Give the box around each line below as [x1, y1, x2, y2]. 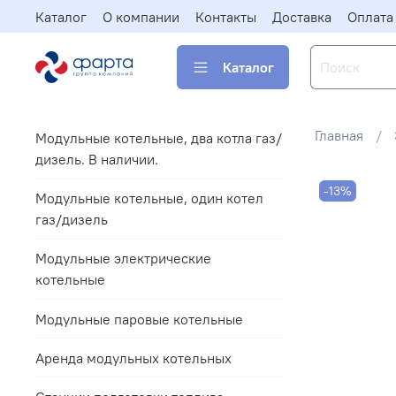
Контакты [195, 7, 256, 26]
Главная [314, 126, 363, 145]
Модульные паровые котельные [35, 309, 243, 328]
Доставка [272, 7, 331, 26]
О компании [103, 7, 179, 26]
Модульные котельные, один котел [35, 189, 263, 208]
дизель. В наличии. [35, 150, 158, 169]
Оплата [347, 7, 393, 26]
